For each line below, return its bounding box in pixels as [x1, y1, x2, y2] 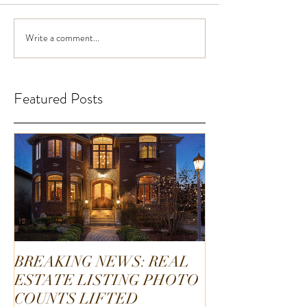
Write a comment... [25, 31, 99, 45]
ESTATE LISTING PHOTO [14, 270, 199, 289]
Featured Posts [14, 87, 103, 109]
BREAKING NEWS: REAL [14, 251, 189, 271]
